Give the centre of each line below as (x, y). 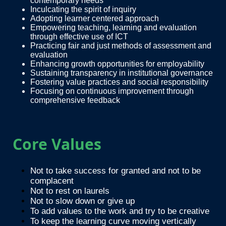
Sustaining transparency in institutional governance (122, 73)
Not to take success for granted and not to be (116, 171)
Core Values (57, 144)
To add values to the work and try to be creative (120, 211)
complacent (52, 181)
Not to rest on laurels (70, 191)
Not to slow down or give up (82, 201)
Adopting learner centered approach (95, 19)
